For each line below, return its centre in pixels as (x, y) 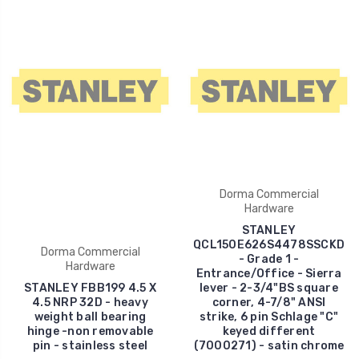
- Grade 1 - (269, 259)
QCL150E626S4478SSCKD (269, 244)
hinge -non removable (90, 331)
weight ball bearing (90, 317)
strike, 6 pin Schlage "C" (269, 317)
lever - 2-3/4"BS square (269, 288)
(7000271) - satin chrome (269, 345)
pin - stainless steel (90, 345)
